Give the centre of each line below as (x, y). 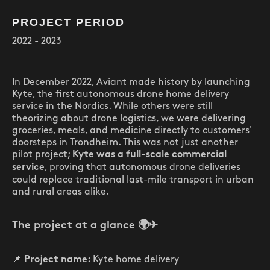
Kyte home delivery (136, 259)
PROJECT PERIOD (68, 22)
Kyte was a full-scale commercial (149, 155)
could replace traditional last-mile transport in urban (133, 180)
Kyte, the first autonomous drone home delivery (121, 94)
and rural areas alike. (61, 192)
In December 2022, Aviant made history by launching (131, 82)
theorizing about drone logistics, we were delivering (129, 118)
